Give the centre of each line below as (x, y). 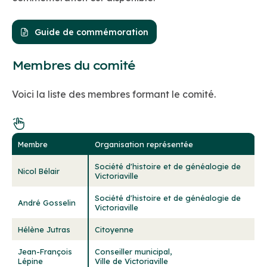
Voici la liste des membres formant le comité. (114, 94)
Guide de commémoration (91, 32)
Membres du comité (73, 66)
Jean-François (45, 252)
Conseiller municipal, (133, 252)
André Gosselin (47, 203)
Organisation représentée (144, 145)
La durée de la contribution (87, 24)
